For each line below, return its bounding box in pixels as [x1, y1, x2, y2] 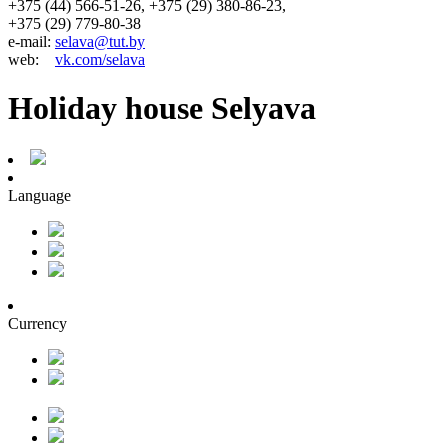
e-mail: [8, 32, 55, 50]
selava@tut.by [55, 32, 145, 50]
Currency [8, 314, 67, 332]
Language [8, 186, 71, 204]
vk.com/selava [55, 50, 145, 68]
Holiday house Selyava [8, 90, 316, 127]
